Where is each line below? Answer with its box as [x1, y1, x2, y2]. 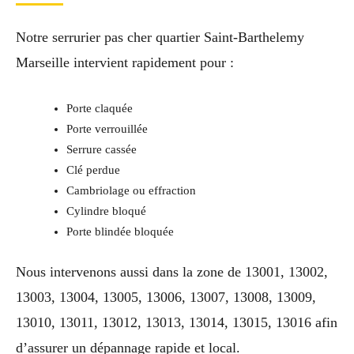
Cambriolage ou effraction [66, 184, 196, 198]
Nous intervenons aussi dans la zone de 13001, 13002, [16, 263, 328, 280]
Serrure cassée [66, 143, 137, 156]
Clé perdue [66, 164, 120, 177]
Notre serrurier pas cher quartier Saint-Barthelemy [16, 29, 304, 46]
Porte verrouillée [66, 122, 148, 136]
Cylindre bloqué [66, 205, 146, 218]
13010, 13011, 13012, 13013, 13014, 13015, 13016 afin [16, 314, 337, 330]
